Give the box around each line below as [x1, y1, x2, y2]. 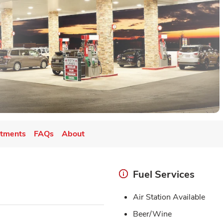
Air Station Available [133, 191, 205, 203]
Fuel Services [133, 167, 195, 181]
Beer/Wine [133, 208, 172, 220]
